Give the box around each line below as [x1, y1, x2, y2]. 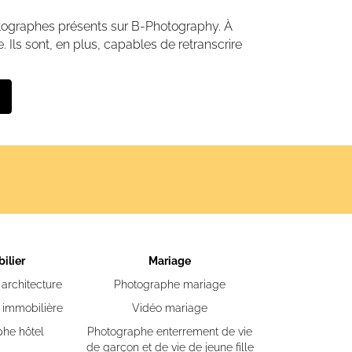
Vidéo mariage [132, 302, 207, 314]
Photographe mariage [114, 278, 225, 291]
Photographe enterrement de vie [87, 325, 252, 338]
